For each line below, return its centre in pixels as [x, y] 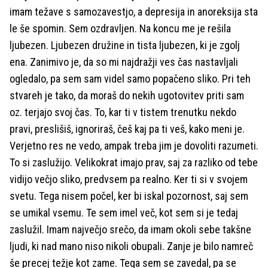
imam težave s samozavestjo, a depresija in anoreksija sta [134, 11]
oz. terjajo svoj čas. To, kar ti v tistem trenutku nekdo [123, 112]
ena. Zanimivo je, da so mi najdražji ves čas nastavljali [124, 62]
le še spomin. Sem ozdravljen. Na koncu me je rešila [120, 28]
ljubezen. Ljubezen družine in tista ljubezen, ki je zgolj [125, 45]
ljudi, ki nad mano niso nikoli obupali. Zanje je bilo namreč [131, 246]
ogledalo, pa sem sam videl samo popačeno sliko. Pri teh [130, 78]
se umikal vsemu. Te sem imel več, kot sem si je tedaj [124, 212]
